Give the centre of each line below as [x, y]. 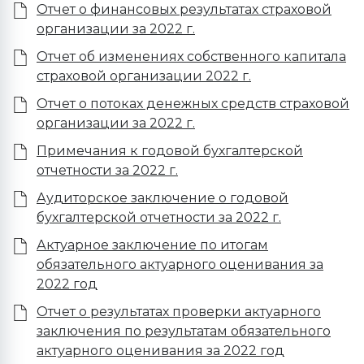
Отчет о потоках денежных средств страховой [193, 104]
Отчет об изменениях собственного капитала [191, 56]
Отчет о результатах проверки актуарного [179, 312]
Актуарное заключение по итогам [152, 245]
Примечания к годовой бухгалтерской [170, 151]
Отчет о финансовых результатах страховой [184, 9]
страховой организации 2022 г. [144, 76]
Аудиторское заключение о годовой [162, 198]
